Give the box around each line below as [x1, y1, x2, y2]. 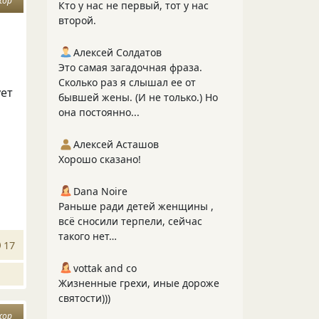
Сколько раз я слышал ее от [58, 75, 196, 89]
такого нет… [58, 229, 117, 243]
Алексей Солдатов [73, 46, 162, 59]
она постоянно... [58, 105, 140, 119]
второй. [58, 14, 96, 27]
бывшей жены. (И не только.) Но [58, 90, 218, 104]
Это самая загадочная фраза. [58, 61, 202, 74]
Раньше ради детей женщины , [58, 199, 214, 213]
